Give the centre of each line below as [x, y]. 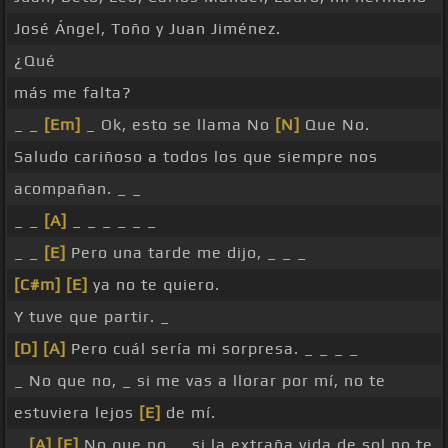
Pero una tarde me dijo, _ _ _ [186, 253]
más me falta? [73, 93]
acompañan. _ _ [78, 189]
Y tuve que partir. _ [92, 317]
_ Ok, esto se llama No [178, 125]
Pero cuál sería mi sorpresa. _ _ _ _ [212, 349]
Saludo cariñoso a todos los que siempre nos [196, 157]
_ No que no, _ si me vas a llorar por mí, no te [200, 381]
